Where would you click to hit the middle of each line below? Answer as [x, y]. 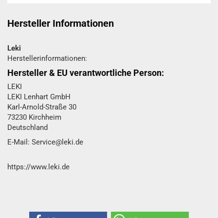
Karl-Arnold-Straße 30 [42, 107]
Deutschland [27, 127]
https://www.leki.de [38, 167]
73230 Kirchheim [34, 117]
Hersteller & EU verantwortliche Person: [86, 73]
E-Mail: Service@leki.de [45, 142]
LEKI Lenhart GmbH [39, 97]
